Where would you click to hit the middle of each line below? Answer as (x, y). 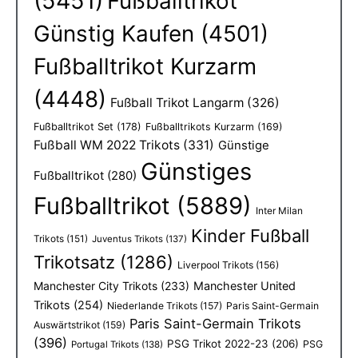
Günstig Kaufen (114, 34)
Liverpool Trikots (215, 265)
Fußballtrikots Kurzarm (200, 127)
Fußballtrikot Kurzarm (145, 67)
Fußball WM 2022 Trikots (107, 145)
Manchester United (245, 286)
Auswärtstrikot (67, 325)
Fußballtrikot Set (74, 127)
